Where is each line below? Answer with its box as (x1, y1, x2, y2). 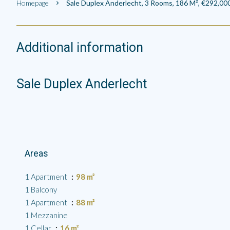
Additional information (16, 40, 143, 55)
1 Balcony (25, 185, 57, 194)
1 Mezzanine (25, 210, 68, 220)
